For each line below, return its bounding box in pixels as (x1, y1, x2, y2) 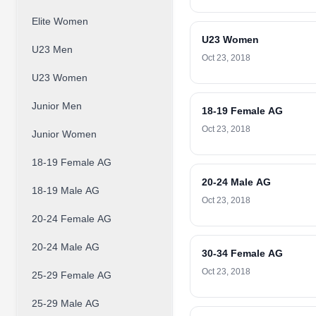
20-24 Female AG (32, 213, 111, 224)
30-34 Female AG (202, 248, 283, 259)
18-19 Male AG (32, 185, 99, 196)
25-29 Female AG (32, 269, 111, 281)
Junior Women (32, 128, 97, 140)
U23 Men (32, 44, 73, 55)
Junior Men (32, 100, 82, 111)
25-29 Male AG (32, 298, 99, 309)
